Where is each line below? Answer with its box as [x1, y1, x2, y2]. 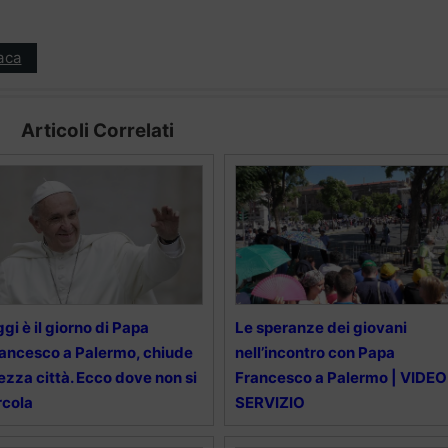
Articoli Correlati [20, 118, 174, 142]
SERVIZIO [234, 392, 305, 412]
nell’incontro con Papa [234, 342, 395, 362]
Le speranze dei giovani [234, 317, 407, 337]
